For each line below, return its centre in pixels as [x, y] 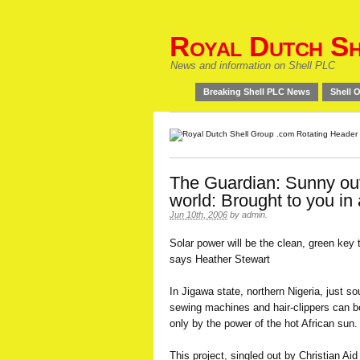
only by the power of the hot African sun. [264, 323]
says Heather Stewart [220, 259]
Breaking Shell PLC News [257, 92]
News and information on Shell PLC [253, 65]
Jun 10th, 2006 [198, 215]
